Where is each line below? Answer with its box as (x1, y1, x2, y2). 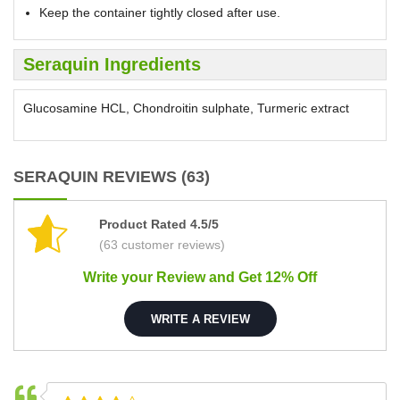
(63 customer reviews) (99, 237, 225, 253)
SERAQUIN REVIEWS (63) (13, 168, 210, 187)
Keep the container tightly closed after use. (39, 5, 280, 21)
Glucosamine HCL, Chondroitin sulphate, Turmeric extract (23, 101, 349, 116)
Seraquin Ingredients (23, 54, 201, 75)
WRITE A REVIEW (150, 312, 250, 326)
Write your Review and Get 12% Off (83, 270, 317, 286)
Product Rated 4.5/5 (99, 217, 219, 232)
